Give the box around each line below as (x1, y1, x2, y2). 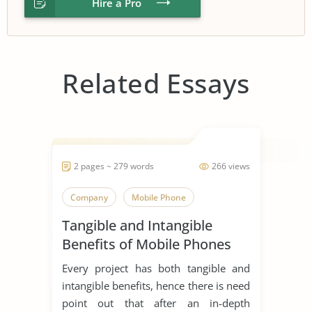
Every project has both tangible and (62, 260, 250, 275)
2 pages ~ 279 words (74, 159, 154, 172)
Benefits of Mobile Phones (62, 234, 231, 253)
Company (70, 191, 108, 203)
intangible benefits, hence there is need (62, 278, 250, 292)
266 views (212, 159, 250, 172)
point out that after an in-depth (62, 295, 250, 310)
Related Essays (62, 64, 250, 101)
